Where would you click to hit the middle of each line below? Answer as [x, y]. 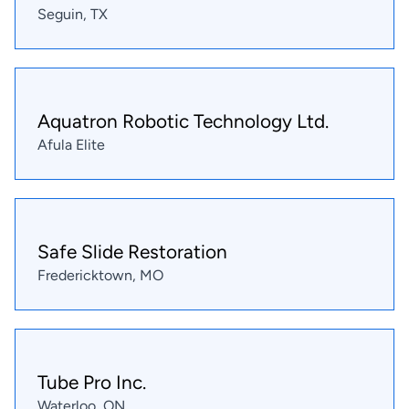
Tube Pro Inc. [92, 383]
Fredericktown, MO [100, 276]
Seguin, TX [73, 14]
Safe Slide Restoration [132, 252]
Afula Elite [71, 144]
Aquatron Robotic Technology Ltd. [183, 121]
